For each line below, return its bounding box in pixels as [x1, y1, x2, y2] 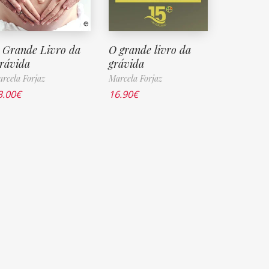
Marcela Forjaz [108, 72, 162, 84]
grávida [108, 56, 144, 71]
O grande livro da [108, 42, 191, 57]
